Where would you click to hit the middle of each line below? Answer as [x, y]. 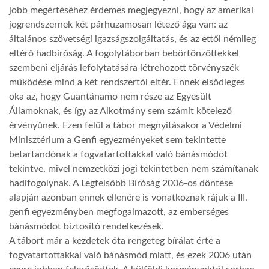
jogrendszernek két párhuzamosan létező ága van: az [118, 25]
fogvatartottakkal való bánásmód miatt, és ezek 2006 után [130, 255]
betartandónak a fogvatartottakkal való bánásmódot [118, 155]
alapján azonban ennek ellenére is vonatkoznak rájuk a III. [128, 198]
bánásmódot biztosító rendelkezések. [86, 227]
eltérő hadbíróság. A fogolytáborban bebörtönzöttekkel [124, 54]
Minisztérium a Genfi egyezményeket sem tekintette [117, 140]
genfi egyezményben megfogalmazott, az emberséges [119, 212]
